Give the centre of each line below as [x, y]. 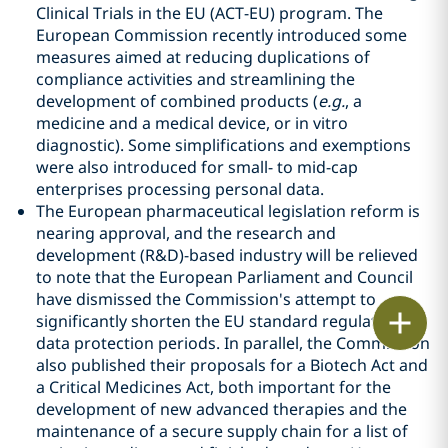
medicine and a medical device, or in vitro [192, 123]
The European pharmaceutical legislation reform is [228, 211]
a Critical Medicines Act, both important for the [213, 387]
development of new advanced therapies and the [221, 409]
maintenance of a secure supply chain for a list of [222, 431]
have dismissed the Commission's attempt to [206, 299]
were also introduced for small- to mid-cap [197, 167]
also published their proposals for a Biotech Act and [232, 365]
